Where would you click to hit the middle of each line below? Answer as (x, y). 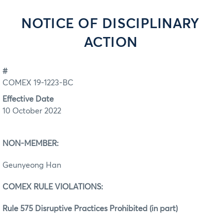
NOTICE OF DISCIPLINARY (110, 24)
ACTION (110, 43)
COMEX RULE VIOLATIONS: (53, 187)
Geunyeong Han (32, 165)
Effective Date (28, 99)
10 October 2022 (32, 111)
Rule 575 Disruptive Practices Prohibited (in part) (90, 208)
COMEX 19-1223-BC (38, 83)
